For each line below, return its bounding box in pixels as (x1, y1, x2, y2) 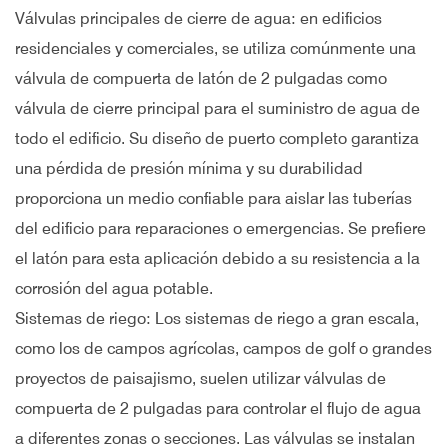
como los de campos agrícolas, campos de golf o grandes (15, 339, 432, 358)
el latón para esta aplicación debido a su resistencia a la (15, 249, 420, 268)
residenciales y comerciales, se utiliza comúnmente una (15, 39, 416, 58)
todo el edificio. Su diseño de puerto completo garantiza (15, 129, 419, 148)
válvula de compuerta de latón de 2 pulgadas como (15, 69, 387, 88)
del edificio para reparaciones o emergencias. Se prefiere (15, 219, 426, 238)
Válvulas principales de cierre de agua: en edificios (15, 9, 382, 28)
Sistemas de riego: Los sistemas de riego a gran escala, (15, 309, 419, 328)
